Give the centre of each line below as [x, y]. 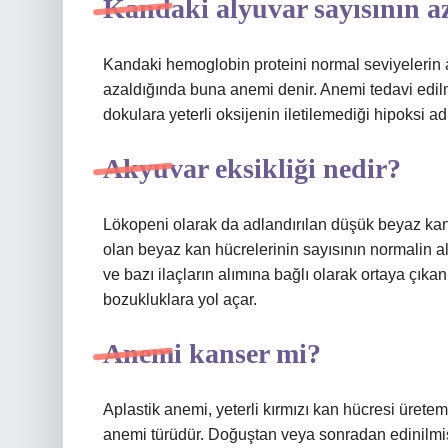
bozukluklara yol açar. [180, 299]
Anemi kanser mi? [212, 353]
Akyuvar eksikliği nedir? [252, 168]
